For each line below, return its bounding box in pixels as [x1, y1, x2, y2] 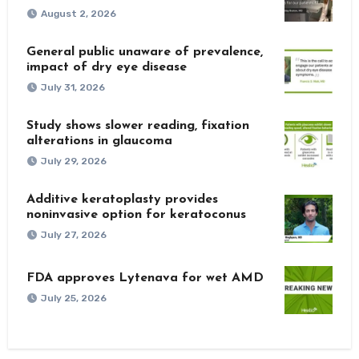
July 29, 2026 [40, 155, 107, 167]
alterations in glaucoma [26, 134, 172, 147]
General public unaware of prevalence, [26, 45, 263, 58]
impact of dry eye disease [26, 60, 187, 74]
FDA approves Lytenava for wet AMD [26, 272, 264, 285]
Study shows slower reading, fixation [26, 119, 249, 132]
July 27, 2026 [40, 228, 107, 240]
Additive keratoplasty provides [26, 192, 218, 206]
